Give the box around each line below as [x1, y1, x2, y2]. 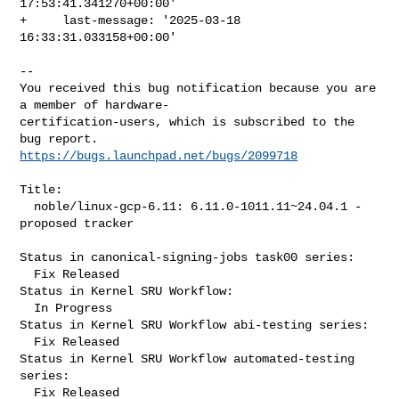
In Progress [20, 300, 35, 315]
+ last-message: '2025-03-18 [20, 12, 241, 28]
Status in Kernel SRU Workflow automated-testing [20, 351, 355, 366]
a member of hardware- [20, 97, 170, 112]
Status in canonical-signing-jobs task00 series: [20, 249, 355, 265]
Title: [20, 182, 63, 197]
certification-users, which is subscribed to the [20, 114, 355, 129]
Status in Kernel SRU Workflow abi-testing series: [20, 317, 370, 332]
